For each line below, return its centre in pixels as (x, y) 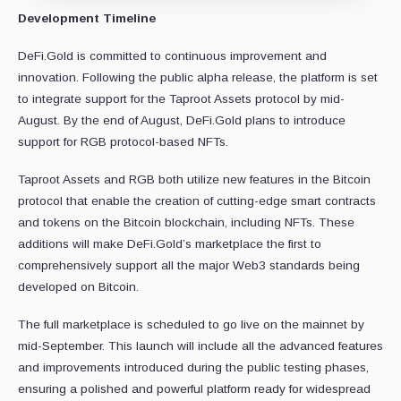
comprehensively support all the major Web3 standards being (189, 266)
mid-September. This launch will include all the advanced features (200, 346)
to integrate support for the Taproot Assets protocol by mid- (181, 99)
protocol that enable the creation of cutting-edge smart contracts (197, 201)
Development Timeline (87, 19)
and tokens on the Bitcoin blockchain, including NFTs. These (186, 223)
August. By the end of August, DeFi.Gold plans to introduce (182, 121)
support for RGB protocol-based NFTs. (123, 142)
